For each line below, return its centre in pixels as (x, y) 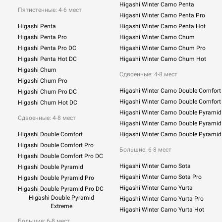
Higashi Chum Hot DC (48, 103)
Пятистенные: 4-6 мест (50, 10)
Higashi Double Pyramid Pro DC (61, 189)
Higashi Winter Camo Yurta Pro (162, 199)
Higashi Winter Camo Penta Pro (162, 16)
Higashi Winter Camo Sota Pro (161, 177)
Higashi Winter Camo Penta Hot (163, 27)
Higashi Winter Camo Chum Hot (163, 59)
